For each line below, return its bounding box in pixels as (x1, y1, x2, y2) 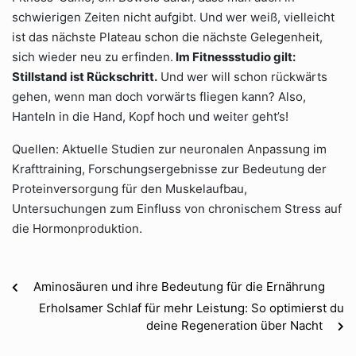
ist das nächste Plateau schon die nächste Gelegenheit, (12, 29, 323, 44)
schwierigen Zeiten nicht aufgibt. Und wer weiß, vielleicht (12, 10, 335, 25)
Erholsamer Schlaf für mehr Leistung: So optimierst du (39, 300, 344, 315)
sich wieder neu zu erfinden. (12, 49, 173, 64)
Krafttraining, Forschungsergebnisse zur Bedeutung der (12, 161, 327, 176)
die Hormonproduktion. (12, 221, 142, 236)
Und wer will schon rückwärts (157, 69, 327, 84)
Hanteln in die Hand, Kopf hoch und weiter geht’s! (12, 109, 288, 124)
